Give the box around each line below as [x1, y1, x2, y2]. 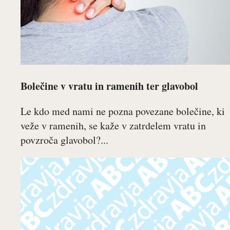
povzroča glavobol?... [21, 133, 108, 147]
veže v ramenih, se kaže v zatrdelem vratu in [21, 119, 206, 132]
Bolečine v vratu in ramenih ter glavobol [21, 79, 198, 93]
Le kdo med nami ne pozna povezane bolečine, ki [21, 104, 225, 118]
